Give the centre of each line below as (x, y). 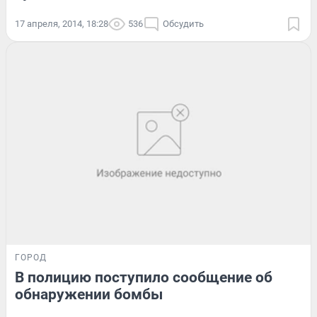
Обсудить (183, 23)
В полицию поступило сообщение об (144, 278)
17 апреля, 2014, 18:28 (62, 23)
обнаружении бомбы (89, 295)
